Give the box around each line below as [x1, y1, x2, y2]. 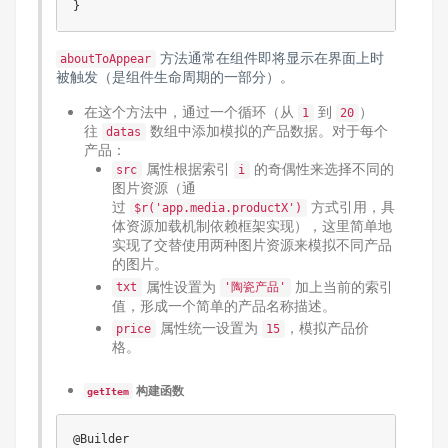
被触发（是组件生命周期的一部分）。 [55, 68, 294, 85]
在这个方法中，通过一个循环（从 [83, 103, 298, 120]
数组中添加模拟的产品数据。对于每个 [145, 122, 388, 139]
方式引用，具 [306, 198, 395, 215]
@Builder [72, 432, 129, 446]
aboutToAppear [60, 52, 152, 66]
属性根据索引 [141, 160, 234, 177]
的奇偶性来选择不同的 [250, 160, 394, 177]
